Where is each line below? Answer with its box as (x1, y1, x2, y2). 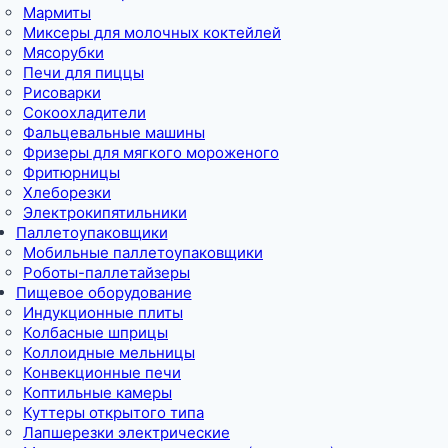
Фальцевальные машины (23, 122, 205, 142)
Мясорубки (23, 42, 104, 62)
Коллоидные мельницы (23, 342, 195, 362)
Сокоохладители (23, 102, 146, 122)
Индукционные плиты (23, 302, 183, 322)
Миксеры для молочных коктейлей (23, 22, 281, 42)
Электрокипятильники (23, 202, 187, 222)
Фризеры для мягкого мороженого (23, 142, 279, 162)
